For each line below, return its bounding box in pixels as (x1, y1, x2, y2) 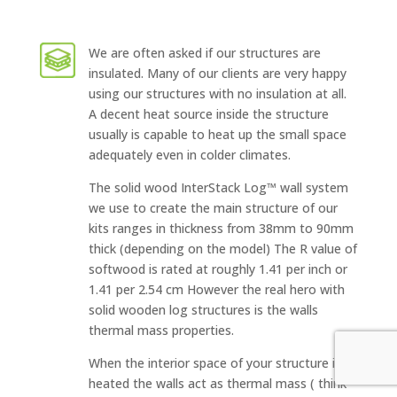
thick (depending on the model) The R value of (88, 240, 357, 258)
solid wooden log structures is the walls (88, 301, 318, 319)
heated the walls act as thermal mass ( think (88, 375, 346, 393)
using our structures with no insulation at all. (88, 85, 346, 103)
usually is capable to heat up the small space (88, 126, 346, 144)
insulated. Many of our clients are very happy (88, 65, 346, 82)
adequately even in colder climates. (88, 146, 291, 164)
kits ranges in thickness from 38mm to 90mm (88, 220, 354, 237)
